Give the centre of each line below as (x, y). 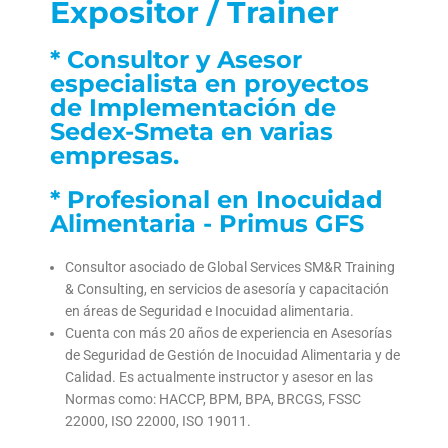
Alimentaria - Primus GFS (207, 224)
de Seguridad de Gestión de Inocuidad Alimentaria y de (232, 355)
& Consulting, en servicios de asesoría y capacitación (227, 289)
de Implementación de (193, 108)
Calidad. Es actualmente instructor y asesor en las (219, 377)
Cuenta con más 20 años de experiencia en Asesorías (228, 333)
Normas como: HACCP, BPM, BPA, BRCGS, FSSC (213, 399)
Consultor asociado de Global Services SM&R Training (230, 267)
